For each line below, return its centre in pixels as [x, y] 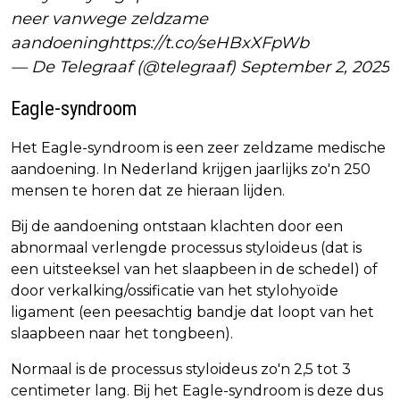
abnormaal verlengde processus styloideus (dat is [186, 247]
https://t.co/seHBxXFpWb [208, 42]
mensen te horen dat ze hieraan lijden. [148, 190]
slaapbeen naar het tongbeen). [122, 333]
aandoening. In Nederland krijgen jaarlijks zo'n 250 [191, 169]
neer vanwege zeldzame [109, 18]
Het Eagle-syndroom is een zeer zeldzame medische [198, 147]
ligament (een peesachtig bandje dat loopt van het [192, 312]
